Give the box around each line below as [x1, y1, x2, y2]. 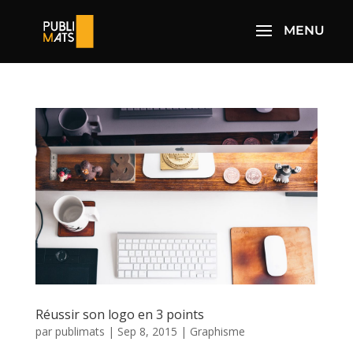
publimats [54, 323, 105, 339]
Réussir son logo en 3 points [35, 305, 204, 323]
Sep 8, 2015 [117, 323, 177, 339]
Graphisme [189, 323, 245, 339]
